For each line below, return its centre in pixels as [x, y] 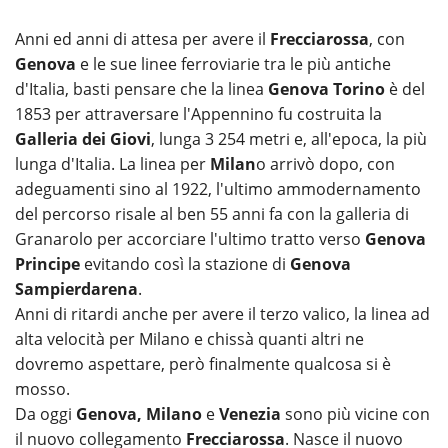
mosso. [42, 388]
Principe [49, 263]
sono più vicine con [355, 413]
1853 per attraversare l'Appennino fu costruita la [198, 113]
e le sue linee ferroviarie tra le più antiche [233, 63]
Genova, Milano [139, 413]
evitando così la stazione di [187, 263]
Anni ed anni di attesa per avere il [142, 38]
